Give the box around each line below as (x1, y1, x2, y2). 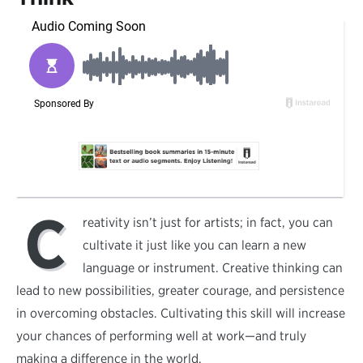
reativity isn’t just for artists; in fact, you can (83, 215, 333, 231)
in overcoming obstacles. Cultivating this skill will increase (16, 305, 345, 322)
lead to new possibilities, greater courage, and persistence (16, 283, 344, 299)
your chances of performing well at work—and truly (16, 328, 306, 344)
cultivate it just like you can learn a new (83, 237, 306, 254)
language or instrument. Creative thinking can (83, 260, 343, 276)
